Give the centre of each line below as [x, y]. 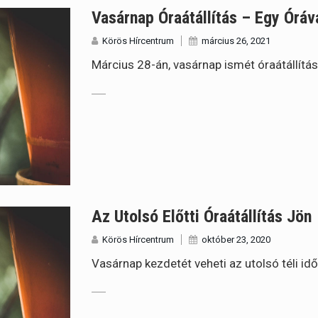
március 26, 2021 [236, 41]
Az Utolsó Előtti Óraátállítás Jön [202, 216]
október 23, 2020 [236, 239]
